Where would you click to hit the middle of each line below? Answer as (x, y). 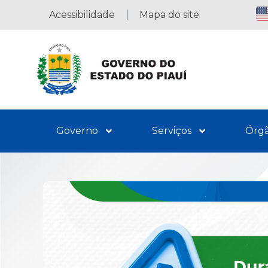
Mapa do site (169, 15)
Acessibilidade (82, 15)
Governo (77, 130)
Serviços (172, 130)
